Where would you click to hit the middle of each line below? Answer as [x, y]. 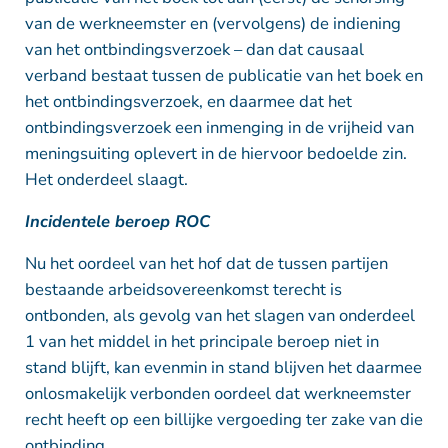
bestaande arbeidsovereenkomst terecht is [183, 289]
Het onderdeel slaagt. [106, 179]
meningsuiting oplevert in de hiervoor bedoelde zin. [215, 153]
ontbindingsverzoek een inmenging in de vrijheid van [219, 127]
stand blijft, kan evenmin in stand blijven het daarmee [223, 367]
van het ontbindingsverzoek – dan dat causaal [194, 49]
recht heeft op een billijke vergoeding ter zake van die [223, 419]
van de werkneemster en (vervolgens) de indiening [212, 23]
